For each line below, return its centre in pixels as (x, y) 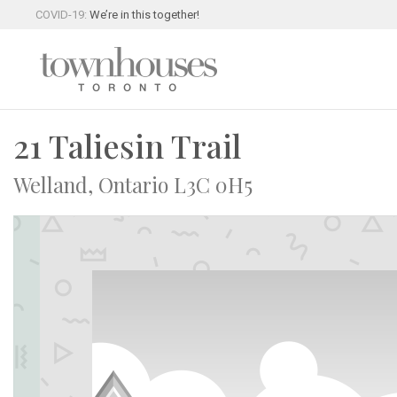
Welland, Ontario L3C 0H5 (133, 185)
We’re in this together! (145, 15)
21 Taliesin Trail (127, 145)
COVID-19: (63, 15)
